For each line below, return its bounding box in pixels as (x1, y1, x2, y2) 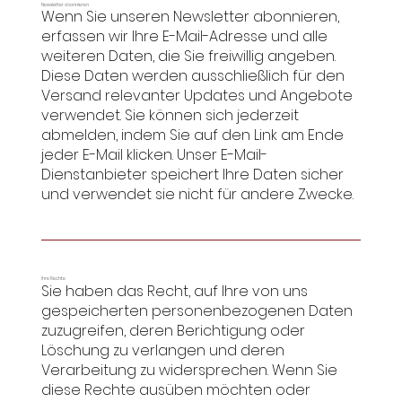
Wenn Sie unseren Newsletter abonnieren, (40, 6, 339, 28)
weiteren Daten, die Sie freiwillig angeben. (40, 46, 336, 67)
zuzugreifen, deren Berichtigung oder (40, 319, 305, 341)
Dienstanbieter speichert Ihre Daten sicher (40, 164, 344, 186)
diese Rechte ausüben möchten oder (40, 379, 310, 400)
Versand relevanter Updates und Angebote (40, 85, 353, 107)
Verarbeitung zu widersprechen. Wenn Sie (40, 359, 337, 380)
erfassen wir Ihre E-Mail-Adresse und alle (40, 26, 328, 48)
